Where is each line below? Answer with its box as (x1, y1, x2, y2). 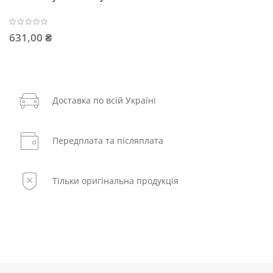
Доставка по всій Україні (52, 94, 156, 107)
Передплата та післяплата (52, 135, 163, 147)
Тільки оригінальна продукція (52, 175, 179, 187)
